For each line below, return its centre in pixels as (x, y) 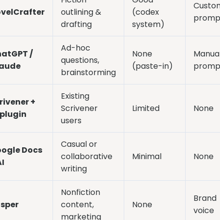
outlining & (81, 12)
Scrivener (79, 109)
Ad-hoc (75, 48)
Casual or (79, 144)
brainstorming (88, 73)
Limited (146, 109)
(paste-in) (152, 66)
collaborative (86, 157)
